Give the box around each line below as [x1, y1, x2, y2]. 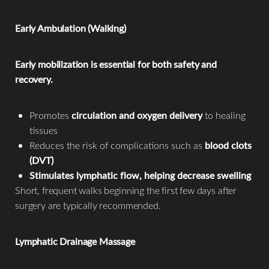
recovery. [15, 73, 53, 86]
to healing [202, 109, 246, 122]
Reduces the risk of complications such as [29, 139, 205, 152]
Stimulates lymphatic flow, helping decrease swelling [29, 169, 251, 182]
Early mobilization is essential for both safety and [15, 58, 217, 71]
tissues [29, 124, 58, 137]
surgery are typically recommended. [15, 199, 161, 212]
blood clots [205, 139, 252, 152]
